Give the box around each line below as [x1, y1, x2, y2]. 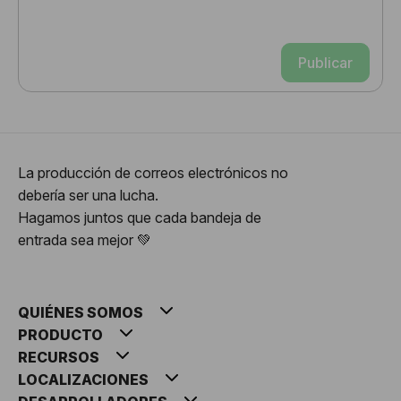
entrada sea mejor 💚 [18, 230, 151, 249]
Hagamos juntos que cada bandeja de [18, 208, 261, 226]
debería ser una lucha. [18, 185, 158, 204]
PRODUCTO [18, 325, 106, 344]
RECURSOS [18, 347, 102, 366]
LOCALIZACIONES [18, 370, 151, 388]
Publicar [298, 53, 353, 72]
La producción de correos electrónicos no [18, 163, 288, 182]
